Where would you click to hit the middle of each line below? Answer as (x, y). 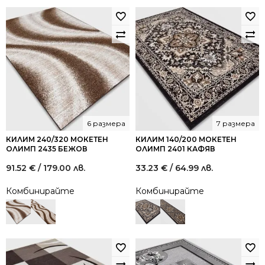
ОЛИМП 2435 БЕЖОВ (47, 149)
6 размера (106, 123)
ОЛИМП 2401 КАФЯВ (175, 149)
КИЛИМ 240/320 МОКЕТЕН (57, 139)
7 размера (236, 123)
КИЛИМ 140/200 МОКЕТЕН (186, 139)
